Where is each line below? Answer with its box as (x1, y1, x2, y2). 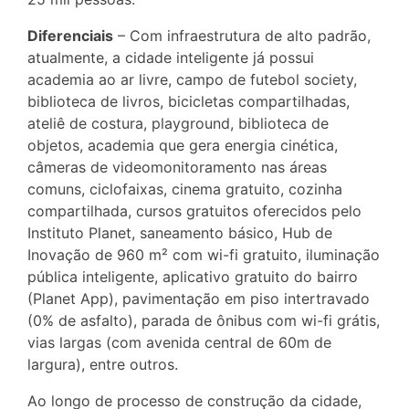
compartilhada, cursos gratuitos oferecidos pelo (27, 202, 362, 221)
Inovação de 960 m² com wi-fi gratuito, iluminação (27, 246, 380, 265)
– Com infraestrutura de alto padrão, (113, 26, 371, 46)
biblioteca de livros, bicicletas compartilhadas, (27, 92, 350, 111)
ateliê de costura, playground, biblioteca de (27, 114, 329, 133)
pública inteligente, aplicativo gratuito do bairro (27, 267, 358, 287)
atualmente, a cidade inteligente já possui (27, 48, 314, 68)
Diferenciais (27, 26, 113, 46)
